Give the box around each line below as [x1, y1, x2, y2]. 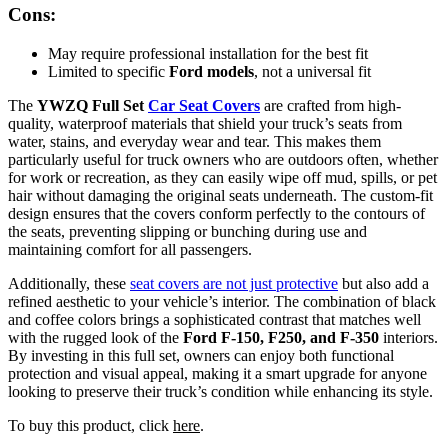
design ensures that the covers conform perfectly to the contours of [8, 204, 425, 222]
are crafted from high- [260, 96, 401, 114]
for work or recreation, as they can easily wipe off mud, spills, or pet [8, 168, 437, 186]
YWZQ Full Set [37, 96, 148, 114]
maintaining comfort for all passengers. [8, 240, 252, 258]
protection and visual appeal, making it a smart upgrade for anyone [8, 364, 427, 382]
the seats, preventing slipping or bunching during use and [8, 222, 367, 240]
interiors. [379, 328, 438, 346]
